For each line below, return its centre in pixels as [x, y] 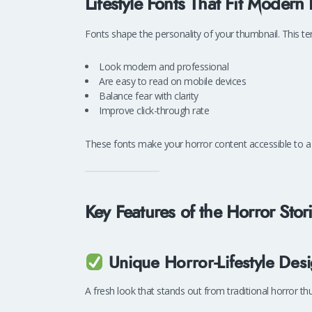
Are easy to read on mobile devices [172, 81]
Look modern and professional [164, 67]
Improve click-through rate [154, 111]
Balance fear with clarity [149, 96]
